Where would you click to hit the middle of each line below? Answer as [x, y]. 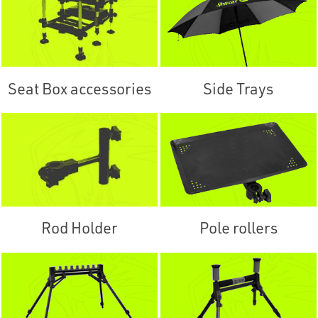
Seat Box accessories [79, 88]
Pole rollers [238, 228]
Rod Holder [79, 228]
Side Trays [238, 88]
